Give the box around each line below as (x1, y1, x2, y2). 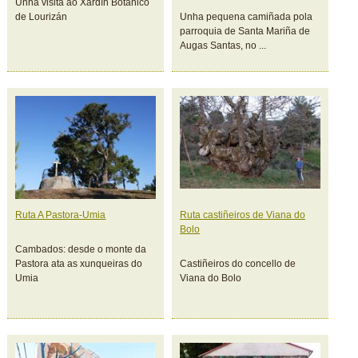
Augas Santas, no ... (180, 40, 267, 51)
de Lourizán (15, 11, 68, 22)
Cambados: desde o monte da (15, 244, 147, 255)
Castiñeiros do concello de (180, 258, 296, 269)
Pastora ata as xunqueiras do (15, 258, 143, 269)
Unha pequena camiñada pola (180, 11, 313, 22)
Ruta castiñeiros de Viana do (180, 209, 306, 221)
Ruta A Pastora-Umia (15, 209, 106, 221)
